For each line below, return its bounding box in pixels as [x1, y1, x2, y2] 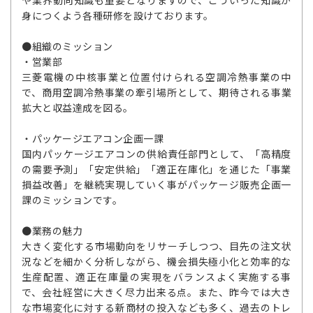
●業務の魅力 [22, 224, 82, 238]
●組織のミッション [22, 39, 113, 53]
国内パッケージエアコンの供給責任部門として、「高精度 [22, 147, 291, 161]
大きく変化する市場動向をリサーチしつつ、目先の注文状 [22, 239, 291, 253]
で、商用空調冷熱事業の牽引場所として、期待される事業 [22, 85, 291, 99]
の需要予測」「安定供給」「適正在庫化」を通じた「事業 [22, 162, 291, 176]
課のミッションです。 [22, 193, 122, 207]
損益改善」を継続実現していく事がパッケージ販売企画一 [22, 177, 291, 191]
